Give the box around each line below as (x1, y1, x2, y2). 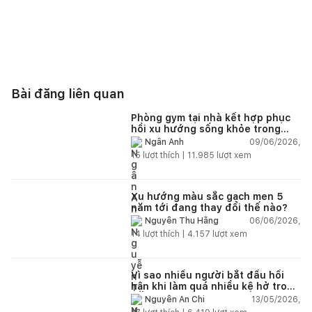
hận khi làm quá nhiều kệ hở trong (131, 280, 299, 292)
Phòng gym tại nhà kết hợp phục (131, 111, 290, 123)
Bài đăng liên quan (11, 86, 124, 101)
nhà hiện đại (131, 134, 192, 146)
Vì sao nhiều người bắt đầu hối (131, 269, 284, 281)
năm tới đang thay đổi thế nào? (131, 201, 288, 213)
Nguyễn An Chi (145, 295, 205, 305)
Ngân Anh (145, 137, 184, 148)
